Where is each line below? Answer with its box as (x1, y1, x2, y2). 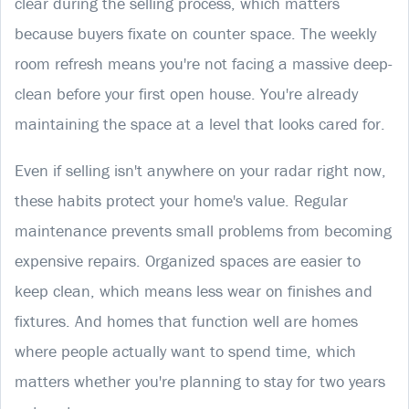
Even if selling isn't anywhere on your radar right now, (15, 159, 386, 181)
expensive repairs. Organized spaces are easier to (15, 249, 361, 271)
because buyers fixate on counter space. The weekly (15, 22, 376, 44)
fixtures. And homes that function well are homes (15, 309, 358, 331)
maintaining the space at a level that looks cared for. (15, 112, 385, 134)
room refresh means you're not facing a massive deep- (15, 52, 393, 74)
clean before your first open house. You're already (15, 82, 358, 104)
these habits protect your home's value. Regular (15, 189, 348, 211)
